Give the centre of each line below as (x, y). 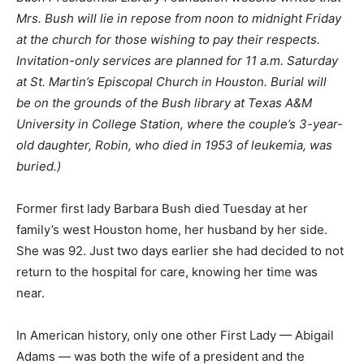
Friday (323, 18)
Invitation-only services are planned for (131, 61)
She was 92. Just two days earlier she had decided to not (180, 251)
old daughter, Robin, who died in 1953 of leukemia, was (174, 145)
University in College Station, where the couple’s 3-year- (180, 124)
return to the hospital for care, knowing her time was (167, 272)
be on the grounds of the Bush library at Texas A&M (164, 103)
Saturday (312, 61)
